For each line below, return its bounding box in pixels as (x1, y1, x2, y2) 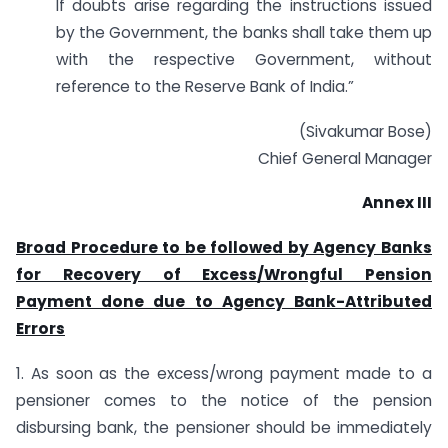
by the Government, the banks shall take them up (56, 21, 432, 43)
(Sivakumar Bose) (299, 120, 432, 142)
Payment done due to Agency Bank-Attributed (16, 291, 432, 313)
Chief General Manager (258, 147, 432, 169)
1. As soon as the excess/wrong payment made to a (16, 363, 432, 385)
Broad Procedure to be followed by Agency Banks (16, 237, 432, 259)
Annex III (362, 192, 432, 214)
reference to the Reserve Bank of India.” (56, 75, 354, 97)
